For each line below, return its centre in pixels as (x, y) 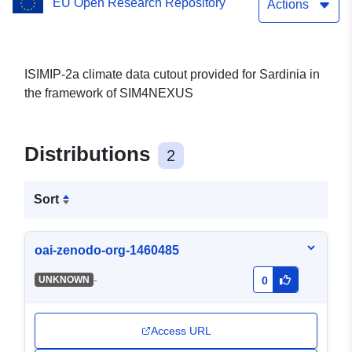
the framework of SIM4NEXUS (109, 93)
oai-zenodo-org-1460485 (107, 251)
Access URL (181, 331)
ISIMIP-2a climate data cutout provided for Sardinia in (172, 75)
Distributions (90, 154)
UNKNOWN (64, 280)
